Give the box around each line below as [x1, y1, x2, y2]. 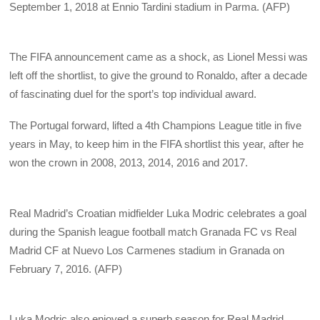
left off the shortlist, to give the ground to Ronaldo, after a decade [9, 69, 308, 82]
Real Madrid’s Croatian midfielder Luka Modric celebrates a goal [9, 206, 307, 219]
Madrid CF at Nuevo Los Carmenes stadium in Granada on [9, 244, 285, 256]
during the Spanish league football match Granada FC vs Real [9, 225, 297, 238]
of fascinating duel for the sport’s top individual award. [9, 88, 257, 101]
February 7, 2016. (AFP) [9, 262, 123, 275]
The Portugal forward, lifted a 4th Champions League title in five [9, 119, 302, 132]
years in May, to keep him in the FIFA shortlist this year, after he [9, 138, 304, 151]
